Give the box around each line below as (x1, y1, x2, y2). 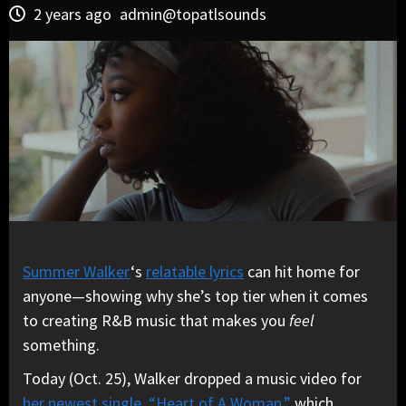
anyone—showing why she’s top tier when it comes (23, 285, 368, 307)
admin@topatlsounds (120, 3, 266, 24)
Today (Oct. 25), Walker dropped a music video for (23, 368, 362, 390)
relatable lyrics (146, 261, 244, 283)
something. (23, 334, 100, 356)
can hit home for (244, 261, 360, 283)
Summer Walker (23, 261, 130, 283)
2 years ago (30, 3, 115, 24)
